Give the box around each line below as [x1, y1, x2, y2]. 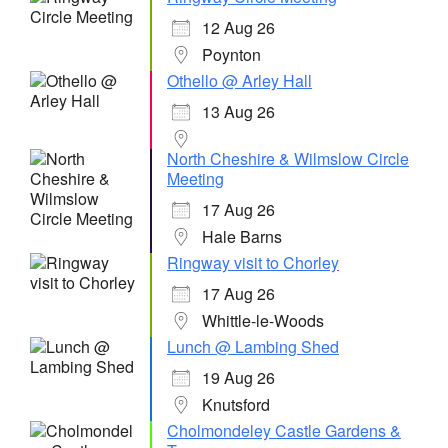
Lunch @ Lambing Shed [167, 335, 339, 358]
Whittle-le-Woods [202, 309, 324, 332]
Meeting [167, 167, 224, 190]
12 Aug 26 [202, 16, 275, 39]
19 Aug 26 [202, 366, 275, 389]
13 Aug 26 [202, 100, 275, 123]
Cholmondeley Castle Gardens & [167, 419, 401, 442]
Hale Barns [202, 225, 282, 248]
